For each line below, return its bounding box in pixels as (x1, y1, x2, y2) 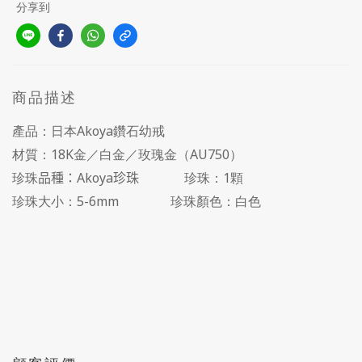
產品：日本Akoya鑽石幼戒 (12, 122, 165, 140)
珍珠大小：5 (12, 192, 84, 210)
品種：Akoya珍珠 (38, 169, 139, 187)
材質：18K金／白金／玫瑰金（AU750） (12, 145, 242, 163)
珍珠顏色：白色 (158, 192, 261, 210)
